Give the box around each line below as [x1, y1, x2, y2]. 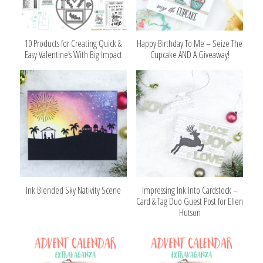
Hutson [178, 206, 201, 220]
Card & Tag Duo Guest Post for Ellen [136, 195, 243, 208]
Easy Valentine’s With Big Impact [24, 48, 122, 62]
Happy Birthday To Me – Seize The [137, 37, 242, 50]
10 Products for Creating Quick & [25, 37, 122, 50]
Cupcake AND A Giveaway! [150, 48, 230, 62]
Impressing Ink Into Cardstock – [141, 184, 238, 197]
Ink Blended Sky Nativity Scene [25, 184, 121, 197]
